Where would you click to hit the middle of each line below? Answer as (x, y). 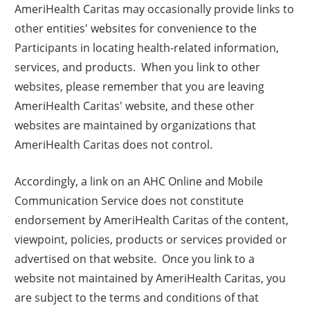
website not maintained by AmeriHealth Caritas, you (151, 277)
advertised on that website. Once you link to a (135, 258)
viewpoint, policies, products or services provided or (151, 239)
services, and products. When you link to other (138, 66)
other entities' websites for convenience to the (136, 28)
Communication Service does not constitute (129, 200)
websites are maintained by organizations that (136, 125)
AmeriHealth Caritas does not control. (114, 144)
